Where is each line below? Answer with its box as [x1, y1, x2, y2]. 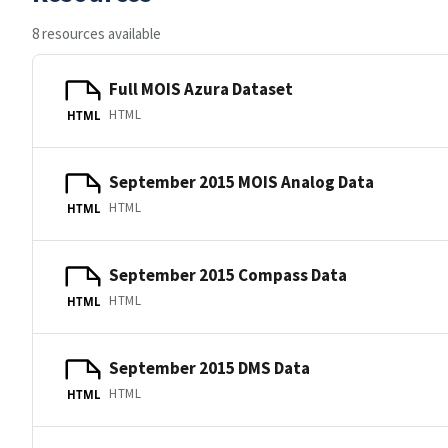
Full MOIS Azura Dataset [109, 77, 293, 100]
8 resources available [32, 24, 161, 43]
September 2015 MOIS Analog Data [109, 170, 374, 193]
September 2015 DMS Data [109, 356, 310, 379]
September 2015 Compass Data [109, 263, 347, 286]
